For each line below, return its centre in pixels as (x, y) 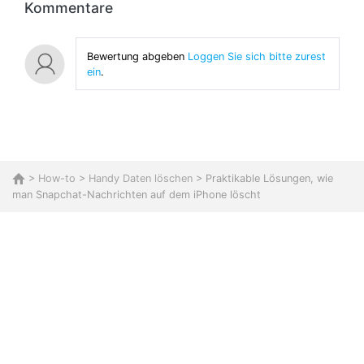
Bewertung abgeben (135, 56)
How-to (57, 179)
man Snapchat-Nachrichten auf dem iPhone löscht (136, 194)
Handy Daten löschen (141, 179)
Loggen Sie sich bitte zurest (255, 56)
